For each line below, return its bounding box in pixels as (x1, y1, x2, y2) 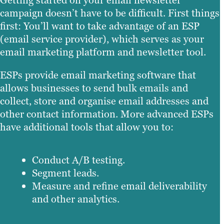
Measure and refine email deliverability (32, 179, 207, 192)
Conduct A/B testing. (32, 153, 125, 166)
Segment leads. (32, 166, 99, 179)
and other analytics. (32, 192, 119, 205)
